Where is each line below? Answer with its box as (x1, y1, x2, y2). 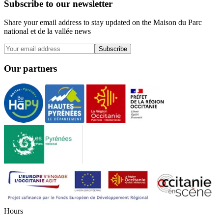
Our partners (4, 63, 57, 74)
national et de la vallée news (4, 27, 91, 36)
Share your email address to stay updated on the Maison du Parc (4, 18, 202, 27)
